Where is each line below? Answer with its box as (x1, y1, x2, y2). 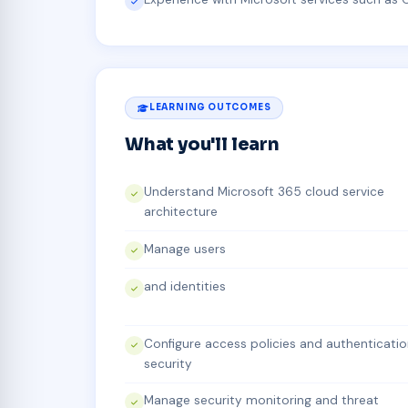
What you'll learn (125, 132, 280, 156)
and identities (144, 279, 226, 295)
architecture (144, 204, 218, 219)
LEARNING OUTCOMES (148, 102, 271, 114)
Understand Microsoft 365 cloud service (144, 184, 384, 199)
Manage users (144, 240, 226, 257)
